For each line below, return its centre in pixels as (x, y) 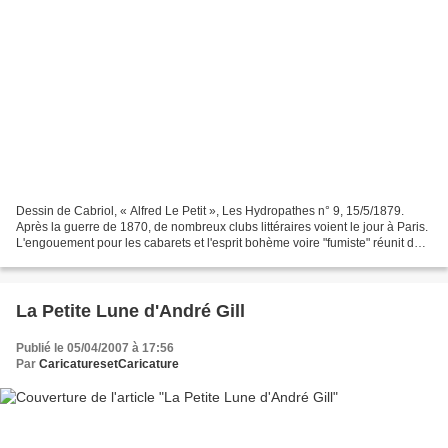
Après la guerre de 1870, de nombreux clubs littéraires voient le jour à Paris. (222, 227)
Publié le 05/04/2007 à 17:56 (95, 348)
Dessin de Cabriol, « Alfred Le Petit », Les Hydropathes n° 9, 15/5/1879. (210, 211)
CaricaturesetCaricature (109, 364)
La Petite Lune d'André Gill (130, 311)
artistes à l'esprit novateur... (89, 259)
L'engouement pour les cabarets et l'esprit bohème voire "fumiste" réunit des (221, 243)
